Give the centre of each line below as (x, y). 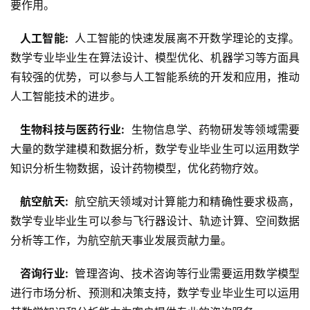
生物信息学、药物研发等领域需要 (213, 130)
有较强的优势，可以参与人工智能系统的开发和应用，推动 (155, 77)
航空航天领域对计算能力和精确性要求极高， (185, 202)
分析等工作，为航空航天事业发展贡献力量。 (121, 240)
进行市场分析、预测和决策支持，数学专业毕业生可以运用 (155, 293)
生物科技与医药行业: (71, 130)
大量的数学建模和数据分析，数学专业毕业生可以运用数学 (155, 149)
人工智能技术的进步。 (66, 97)
